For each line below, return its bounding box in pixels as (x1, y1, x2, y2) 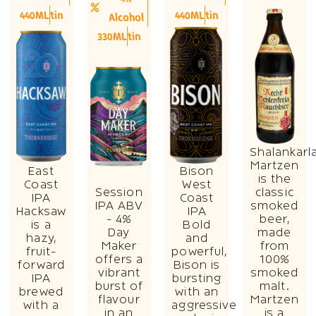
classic (255, 186, 294, 200)
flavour (98, 293, 140, 307)
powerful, (171, 245, 228, 259)
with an (175, 286, 219, 299)
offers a (95, 253, 144, 267)
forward (18, 259, 65, 272)
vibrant (97, 267, 141, 280)
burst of (95, 280, 144, 293)
